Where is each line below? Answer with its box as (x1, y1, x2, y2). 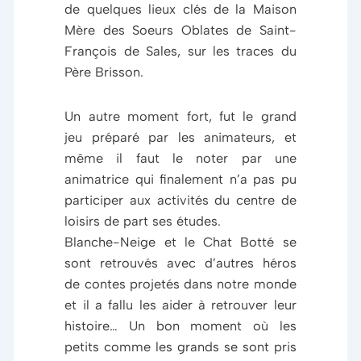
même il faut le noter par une (64, 150, 297, 167)
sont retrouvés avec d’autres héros (64, 255, 297, 272)
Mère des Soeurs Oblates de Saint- (64, 21, 297, 38)
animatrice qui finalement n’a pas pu (64, 171, 297, 188)
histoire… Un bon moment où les (64, 317, 297, 334)
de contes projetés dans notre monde (64, 276, 297, 293)
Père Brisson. (64, 63, 144, 80)
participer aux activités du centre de (64, 192, 297, 209)
